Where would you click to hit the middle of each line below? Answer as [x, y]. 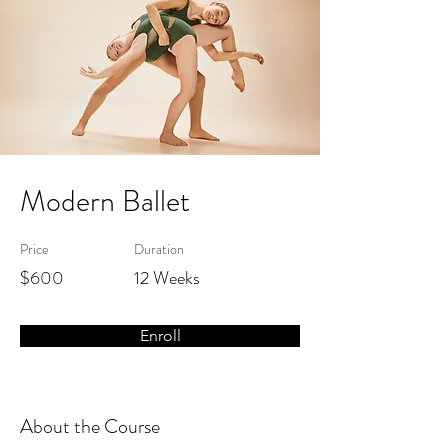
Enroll [160, 335]
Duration [159, 249]
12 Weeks [167, 278]
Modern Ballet [105, 201]
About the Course [90, 426]
